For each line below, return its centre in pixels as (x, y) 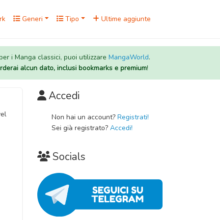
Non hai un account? (84, 117)
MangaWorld (128, 57)
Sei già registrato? (81, 128)
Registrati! (133, 117)
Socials (69, 157)
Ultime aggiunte (125, 19)
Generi (32, 19)
